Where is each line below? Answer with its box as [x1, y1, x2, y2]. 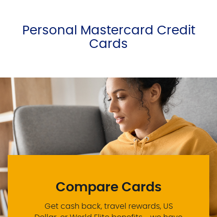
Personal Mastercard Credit [22, 24, 195, 37]
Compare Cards [55, 181, 162, 194]
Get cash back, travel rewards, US [44, 202, 173, 211]
